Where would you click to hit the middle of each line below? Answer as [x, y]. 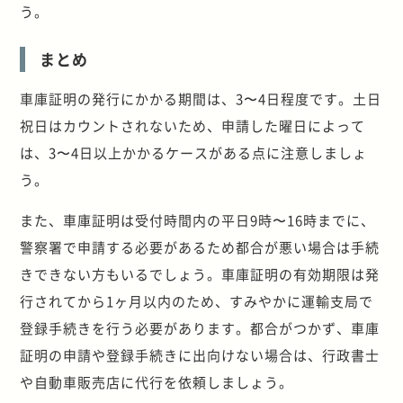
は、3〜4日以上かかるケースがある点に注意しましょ [194, 152]
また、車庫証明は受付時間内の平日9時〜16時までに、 [198, 219]
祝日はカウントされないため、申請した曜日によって [193, 125]
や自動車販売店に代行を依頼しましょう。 [157, 381]
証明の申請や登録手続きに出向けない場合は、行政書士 [200, 354]
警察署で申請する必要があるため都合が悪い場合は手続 [200, 246]
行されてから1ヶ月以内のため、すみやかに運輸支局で [197, 300]
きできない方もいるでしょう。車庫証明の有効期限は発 [200, 273]
